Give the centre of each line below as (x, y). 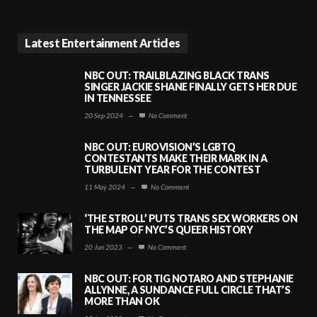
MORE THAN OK (122, 301)
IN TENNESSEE (117, 98)
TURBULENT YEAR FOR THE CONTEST (172, 169)
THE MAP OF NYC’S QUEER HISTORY (168, 229)
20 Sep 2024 (104, 115)
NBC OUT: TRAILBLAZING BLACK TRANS (177, 75)
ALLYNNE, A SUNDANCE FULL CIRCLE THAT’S (187, 289)
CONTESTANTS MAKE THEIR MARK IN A (175, 158)
